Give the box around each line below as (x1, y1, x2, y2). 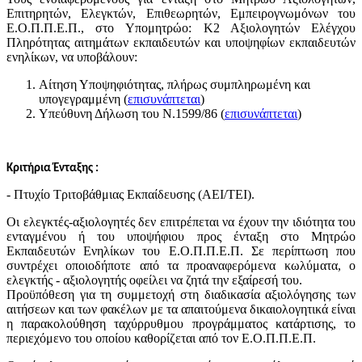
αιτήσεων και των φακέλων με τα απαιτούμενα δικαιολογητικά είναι (6, 301, 356, 316)
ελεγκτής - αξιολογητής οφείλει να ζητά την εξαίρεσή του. (6, 272, 302, 287)
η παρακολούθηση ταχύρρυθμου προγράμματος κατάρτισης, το (6, 316, 356, 330)
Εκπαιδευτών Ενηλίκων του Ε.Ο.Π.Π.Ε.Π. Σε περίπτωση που (6, 243, 356, 258)
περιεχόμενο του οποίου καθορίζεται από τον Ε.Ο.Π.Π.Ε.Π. (6, 330, 316, 345)
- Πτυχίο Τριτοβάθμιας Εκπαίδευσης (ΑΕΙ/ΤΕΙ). (6, 187, 255, 201)
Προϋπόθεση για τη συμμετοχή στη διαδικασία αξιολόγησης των (6, 287, 356, 301)
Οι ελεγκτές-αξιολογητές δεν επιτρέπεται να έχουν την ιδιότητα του (6, 214, 356, 229)
